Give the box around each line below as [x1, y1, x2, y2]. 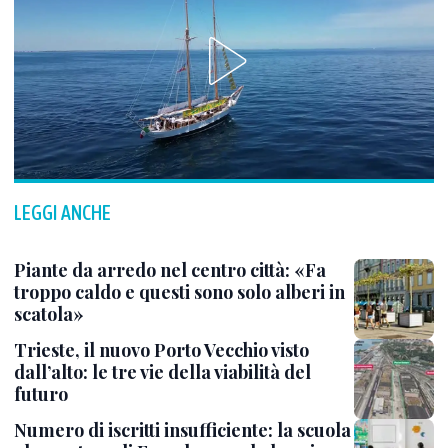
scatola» [14, 302, 84, 326]
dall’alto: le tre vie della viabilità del [14, 360, 311, 384]
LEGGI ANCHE [14, 201, 111, 224]
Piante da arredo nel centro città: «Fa [14, 258, 326, 282]
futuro [14, 382, 68, 406]
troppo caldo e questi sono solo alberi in [14, 280, 345, 304]
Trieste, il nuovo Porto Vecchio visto [14, 338, 309, 362]
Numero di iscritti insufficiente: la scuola [14, 418, 351, 442]
